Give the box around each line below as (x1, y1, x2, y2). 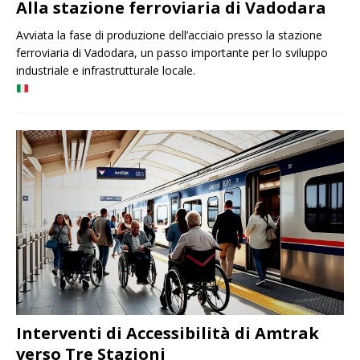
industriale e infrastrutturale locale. (16, 63, 195, 79)
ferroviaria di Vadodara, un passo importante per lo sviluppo (16, 45, 328, 61)
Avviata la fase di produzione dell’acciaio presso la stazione (16, 27, 322, 43)
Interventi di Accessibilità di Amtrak (16, 321, 319, 344)
